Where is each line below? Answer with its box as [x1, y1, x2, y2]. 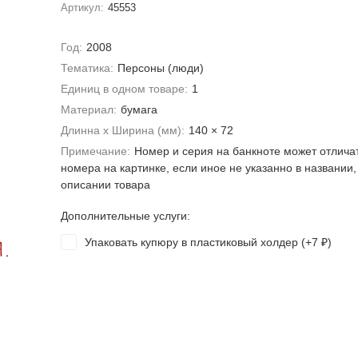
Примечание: [60, 145, 130, 157]
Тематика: [60, 62, 113, 74]
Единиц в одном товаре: [60, 82, 188, 95]
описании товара [60, 178, 150, 191]
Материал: [60, 103, 117, 116]
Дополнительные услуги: [60, 209, 190, 222]
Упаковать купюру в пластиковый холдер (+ [84, 236, 312, 249]
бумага [121, 103, 158, 116]
